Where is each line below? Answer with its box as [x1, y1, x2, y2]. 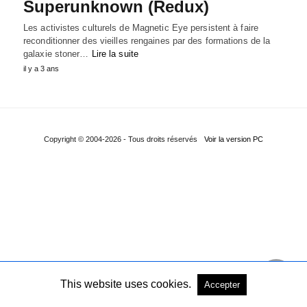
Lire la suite [91, 48, 138, 59]
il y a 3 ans [23, 64, 59, 73]
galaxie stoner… [23, 48, 92, 59]
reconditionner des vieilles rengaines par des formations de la [23, 35, 271, 46]
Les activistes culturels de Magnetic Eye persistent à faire [23, 22, 258, 33]
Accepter [204, 280, 240, 290]
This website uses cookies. [60, 278, 191, 290]
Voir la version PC [204, 134, 263, 143]
